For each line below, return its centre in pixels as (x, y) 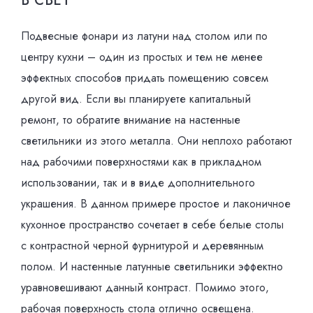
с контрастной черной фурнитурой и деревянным (142, 246)
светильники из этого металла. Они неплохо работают (156, 141)
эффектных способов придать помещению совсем (145, 78)
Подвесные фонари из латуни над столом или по (144, 36)
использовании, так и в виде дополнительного (138, 183)
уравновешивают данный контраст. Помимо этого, (145, 287)
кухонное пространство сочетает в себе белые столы (152, 225)
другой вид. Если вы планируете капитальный (136, 99)
